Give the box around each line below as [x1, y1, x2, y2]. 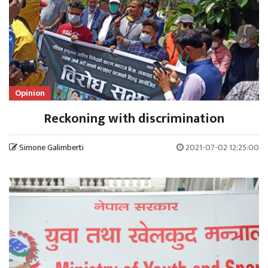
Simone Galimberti [19, 141, 84, 155]
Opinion [15, 86, 45, 100]
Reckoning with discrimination [44, 108, 224, 130]
